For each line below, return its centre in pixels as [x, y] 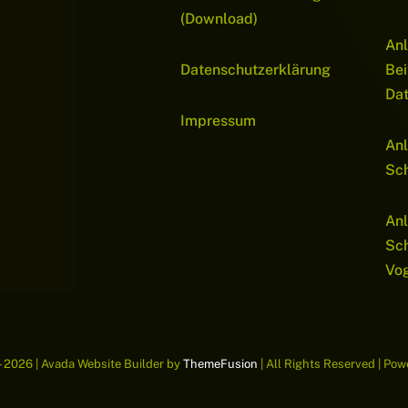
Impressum [219, 121]
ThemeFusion [220, 364]
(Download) [219, 19]
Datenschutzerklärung [256, 70]
